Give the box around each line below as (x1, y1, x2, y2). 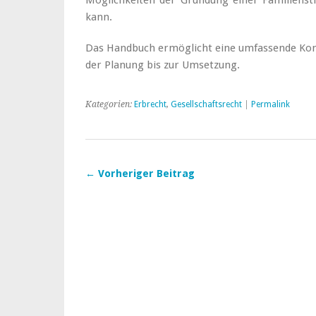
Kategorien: (85, 99, 134, 109)
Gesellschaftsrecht (171, 99, 242, 109)
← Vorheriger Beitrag (85, 168, 195, 179)
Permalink (251, 99, 290, 109)
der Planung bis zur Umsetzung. (85, 59, 240, 71)
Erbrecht (134, 99, 166, 109)
